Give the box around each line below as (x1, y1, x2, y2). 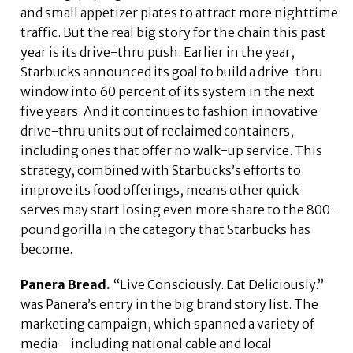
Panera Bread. (20, 277, 111, 293)
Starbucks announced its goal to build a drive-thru (20, 64, 324, 80)
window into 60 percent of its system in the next (20, 84, 316, 100)
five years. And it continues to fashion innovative (20, 103, 318, 120)
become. (20, 241, 73, 258)
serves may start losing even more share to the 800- (20, 202, 338, 218)
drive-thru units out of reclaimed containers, (20, 123, 295, 139)
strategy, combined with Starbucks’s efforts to (20, 162, 302, 179)
